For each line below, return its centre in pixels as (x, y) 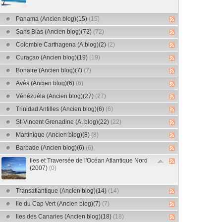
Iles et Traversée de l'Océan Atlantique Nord (89, 161)
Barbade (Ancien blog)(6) (51, 148)
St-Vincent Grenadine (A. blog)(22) (63, 122)
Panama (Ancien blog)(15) (52, 19)
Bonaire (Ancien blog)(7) (50, 70)
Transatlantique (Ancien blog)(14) (62, 191)
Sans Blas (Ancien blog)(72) (55, 32)
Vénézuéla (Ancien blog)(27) (55, 96)
